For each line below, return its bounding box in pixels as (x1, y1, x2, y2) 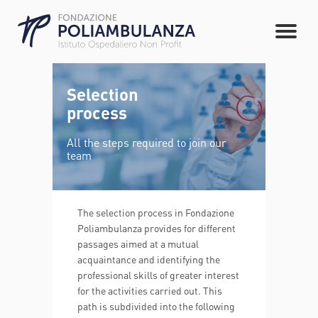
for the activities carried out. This (77, 284, 222, 297)
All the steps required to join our (67, 135, 226, 150)
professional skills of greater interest (77, 268, 239, 281)
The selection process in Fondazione (77, 206, 234, 219)
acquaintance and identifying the (77, 253, 220, 265)
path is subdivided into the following (77, 300, 235, 312)
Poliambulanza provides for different (77, 221, 236, 234)
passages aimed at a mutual (77, 237, 199, 250)
